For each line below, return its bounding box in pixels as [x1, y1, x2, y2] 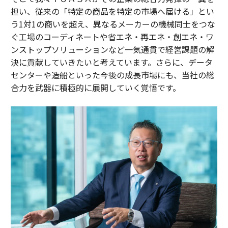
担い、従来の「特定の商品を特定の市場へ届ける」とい [10, 5, 214, 17]
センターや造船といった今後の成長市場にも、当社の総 [10, 68, 214, 81]
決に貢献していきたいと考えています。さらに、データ [10, 55, 213, 68]
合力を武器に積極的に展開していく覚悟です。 [10, 81, 181, 94]
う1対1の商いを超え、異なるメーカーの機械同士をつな [10, 17, 215, 30]
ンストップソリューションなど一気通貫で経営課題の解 [10, 43, 214, 55]
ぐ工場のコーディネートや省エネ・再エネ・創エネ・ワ [10, 30, 214, 43]
